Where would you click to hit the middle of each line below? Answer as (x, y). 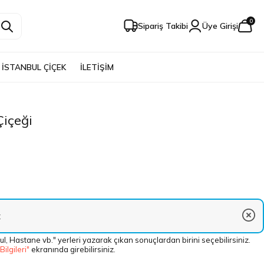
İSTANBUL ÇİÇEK (34, 67)
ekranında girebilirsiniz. (72, 249)
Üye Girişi (220, 26)
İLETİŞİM (97, 67)
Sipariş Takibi (163, 26)
